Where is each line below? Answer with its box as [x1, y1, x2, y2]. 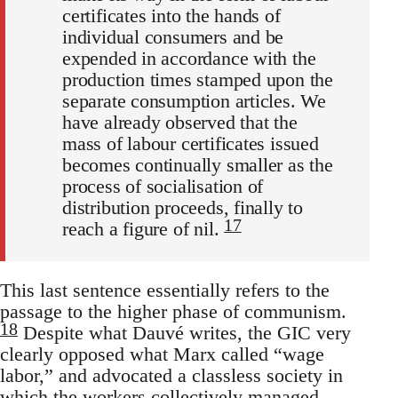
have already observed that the [62, 110, 298, 133]
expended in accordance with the [62, 46, 316, 69]
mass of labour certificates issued [62, 131, 319, 155]
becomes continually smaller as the [62, 153, 333, 176]
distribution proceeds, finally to [62, 195, 304, 219]
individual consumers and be [62, 25, 284, 48]
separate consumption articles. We [62, 89, 327, 112]
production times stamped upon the [62, 68, 334, 91]
